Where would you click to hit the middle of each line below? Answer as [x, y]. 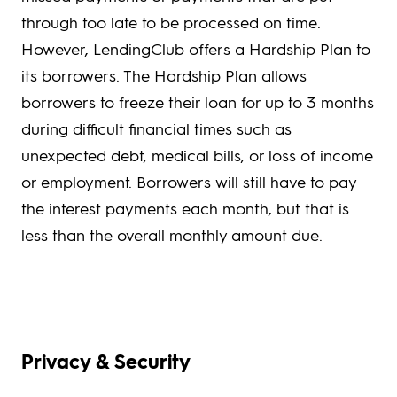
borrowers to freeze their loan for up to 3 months [198, 102]
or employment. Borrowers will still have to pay [189, 182]
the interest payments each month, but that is [185, 208]
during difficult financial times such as [156, 128]
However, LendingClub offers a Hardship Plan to [196, 49]
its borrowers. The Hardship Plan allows [164, 75]
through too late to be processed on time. [171, 22]
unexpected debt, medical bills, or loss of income [197, 155]
